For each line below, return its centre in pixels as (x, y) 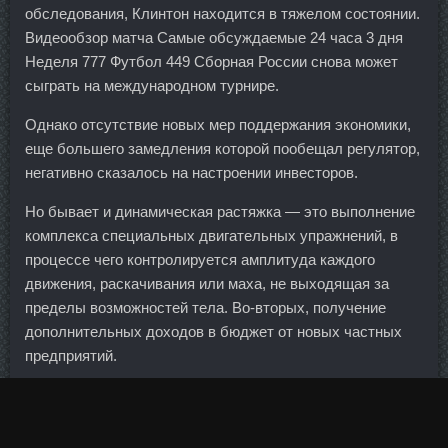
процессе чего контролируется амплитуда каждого (200, 259)
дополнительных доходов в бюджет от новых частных (213, 331)
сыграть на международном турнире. (152, 85)
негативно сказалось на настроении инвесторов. (191, 172)
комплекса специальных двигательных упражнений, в (211, 235)
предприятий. (71, 355)
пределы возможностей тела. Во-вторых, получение (205, 307)
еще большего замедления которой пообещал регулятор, (222, 148)
